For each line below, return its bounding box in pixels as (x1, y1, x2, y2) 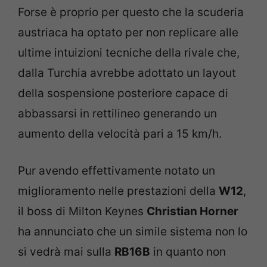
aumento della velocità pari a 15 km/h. (18, 126, 222, 141)
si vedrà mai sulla (18, 245, 114, 259)
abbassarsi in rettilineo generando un (18, 106, 217, 120)
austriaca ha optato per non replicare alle (18, 25, 238, 39)
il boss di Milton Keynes (18, 204, 147, 219)
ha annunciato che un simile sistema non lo (18, 225, 247, 239)
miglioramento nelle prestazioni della (18, 184, 219, 198)
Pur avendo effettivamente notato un (18, 164, 215, 178)
